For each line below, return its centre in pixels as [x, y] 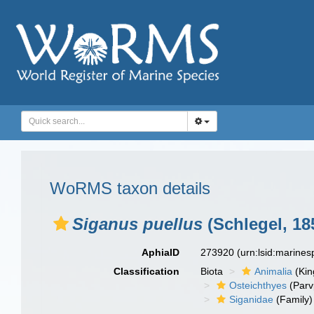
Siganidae [252, 299]
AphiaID [161, 252]
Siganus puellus [137, 224]
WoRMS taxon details [130, 188]
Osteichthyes [258, 285]
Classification [147, 271]
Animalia [274, 271]
